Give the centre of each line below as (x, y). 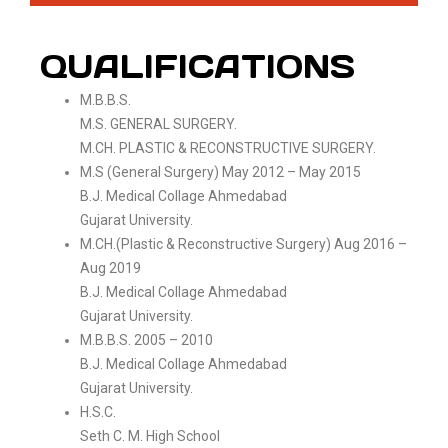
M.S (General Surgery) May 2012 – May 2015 (220, 172)
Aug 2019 (110, 268)
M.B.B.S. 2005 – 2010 (146, 340)
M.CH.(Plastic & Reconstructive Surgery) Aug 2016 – (243, 244)
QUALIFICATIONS (197, 66)
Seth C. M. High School (150, 436)
